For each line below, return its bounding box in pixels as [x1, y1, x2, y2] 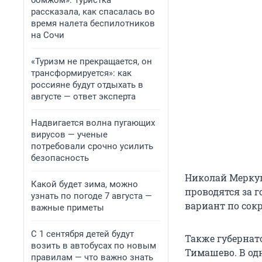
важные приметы [31, 202, 104, 213]
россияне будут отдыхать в [31, 80, 143, 90]
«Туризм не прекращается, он [31, 56, 152, 67]
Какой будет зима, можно [31, 179, 138, 189]
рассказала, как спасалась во [31, 6, 155, 17]
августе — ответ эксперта [31, 91, 136, 102]
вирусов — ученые [31, 129, 108, 140]
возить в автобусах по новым [31, 240, 156, 251]
